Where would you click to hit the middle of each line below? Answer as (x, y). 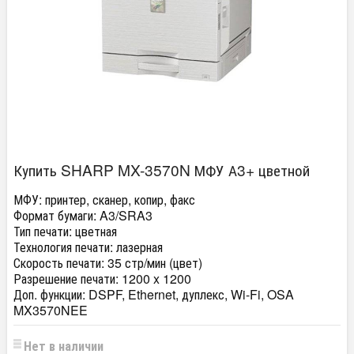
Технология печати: (63, 247)
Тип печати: (43, 231)
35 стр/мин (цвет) (155, 263)
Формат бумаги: (55, 215)
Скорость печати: (60, 263)
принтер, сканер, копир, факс (119, 200)
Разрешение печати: (68, 279)
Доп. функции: (49, 294)
